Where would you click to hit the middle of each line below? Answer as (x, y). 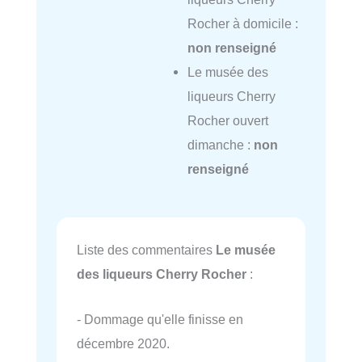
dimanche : (220, 145)
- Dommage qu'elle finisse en (160, 319)
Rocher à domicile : (242, 24)
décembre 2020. (123, 343)
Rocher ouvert (227, 121)
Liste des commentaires (146, 249)
